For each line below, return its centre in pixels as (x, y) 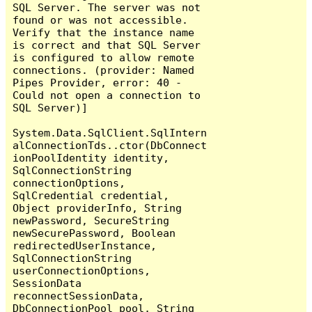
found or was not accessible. (101, 19)
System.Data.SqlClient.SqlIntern (110, 132)
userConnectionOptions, (82, 270)
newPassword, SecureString (91, 220)
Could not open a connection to (107, 95)
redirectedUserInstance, (85, 245)
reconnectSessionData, (79, 295)
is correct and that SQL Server (107, 45)
